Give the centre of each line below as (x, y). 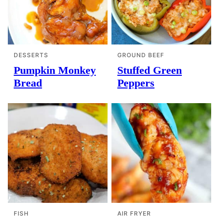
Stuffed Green (150, 70)
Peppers (136, 83)
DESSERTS (31, 55)
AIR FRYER (134, 213)
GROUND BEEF (141, 55)
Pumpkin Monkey (55, 70)
